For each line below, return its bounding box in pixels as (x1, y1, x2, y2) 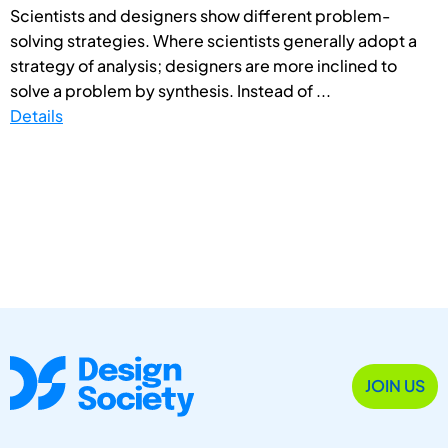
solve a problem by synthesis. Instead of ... (10, 79, 331, 101)
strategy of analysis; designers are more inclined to (10, 54, 397, 76)
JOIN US (365, 375, 425, 397)
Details (10, 104, 63, 126)
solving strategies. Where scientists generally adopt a (10, 29, 417, 51)
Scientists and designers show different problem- (10, 4, 390, 26)
